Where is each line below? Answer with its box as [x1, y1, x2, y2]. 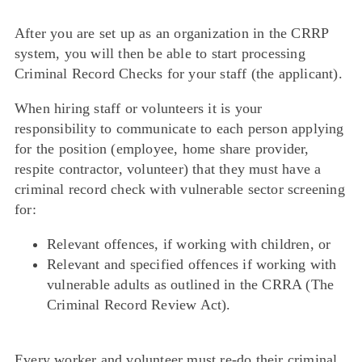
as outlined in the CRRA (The [154, 276, 335, 293]
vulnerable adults [47, 276, 154, 293]
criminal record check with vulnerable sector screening [15, 181, 345, 198]
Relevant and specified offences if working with [47, 256, 337, 273]
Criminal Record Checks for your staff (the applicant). [15, 65, 343, 82]
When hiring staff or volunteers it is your [15, 100, 263, 117]
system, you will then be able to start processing [15, 45, 305, 62]
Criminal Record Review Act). [47, 297, 231, 314]
